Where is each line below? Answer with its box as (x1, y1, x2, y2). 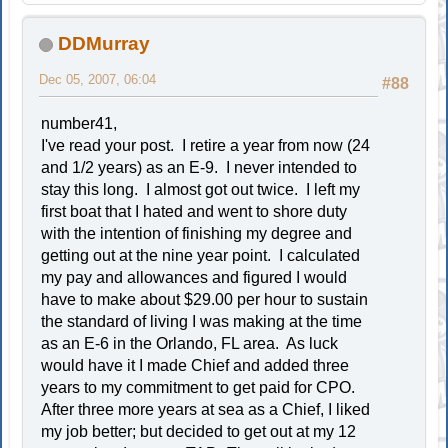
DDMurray (58, 32, 151, 54)
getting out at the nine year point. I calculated (41, 246, 361, 264)
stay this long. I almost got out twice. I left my (41, 180, 361, 198)
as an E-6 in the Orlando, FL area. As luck (41, 334, 339, 352)
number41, (41, 114, 118, 132)
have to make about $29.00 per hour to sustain (41, 290, 369, 308)
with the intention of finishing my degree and (41, 224, 353, 242)
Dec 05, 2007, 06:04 (39, 71, 157, 87)
